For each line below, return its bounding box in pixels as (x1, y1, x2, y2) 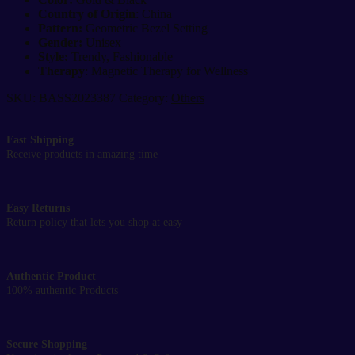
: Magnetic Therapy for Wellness (85, 63, 248, 78)
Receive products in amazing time (6, 147, 158, 160)
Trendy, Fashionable (68, 49, 173, 63)
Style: (38, 49, 68, 63)
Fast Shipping (6, 133, 74, 146)
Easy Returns (6, 200, 70, 214)
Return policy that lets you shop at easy (6, 216, 182, 228)
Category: (119, 90, 171, 105)
